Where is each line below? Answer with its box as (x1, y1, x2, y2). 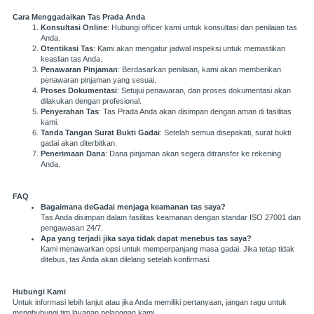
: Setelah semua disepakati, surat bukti (160, 128, 291, 137)
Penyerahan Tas (41, 107, 99, 116)
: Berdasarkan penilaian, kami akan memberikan (118, 65, 281, 74)
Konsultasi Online (41, 23, 107, 32)
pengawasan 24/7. (41, 224, 103, 233)
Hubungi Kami (13, 287, 66, 296)
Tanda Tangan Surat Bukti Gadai (41, 128, 160, 137)
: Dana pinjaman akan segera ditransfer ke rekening (105, 149, 281, 158)
